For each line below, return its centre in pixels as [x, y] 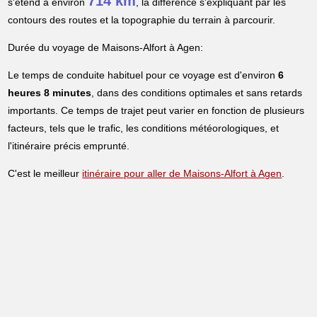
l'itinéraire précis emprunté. [69, 146]
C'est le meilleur [45, 174]
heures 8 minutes [50, 93]
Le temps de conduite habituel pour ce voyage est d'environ [143, 75]
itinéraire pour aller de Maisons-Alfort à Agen [182, 174]
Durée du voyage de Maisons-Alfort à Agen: [106, 48]
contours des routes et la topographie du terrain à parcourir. [142, 20]
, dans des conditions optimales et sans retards [197, 93]
